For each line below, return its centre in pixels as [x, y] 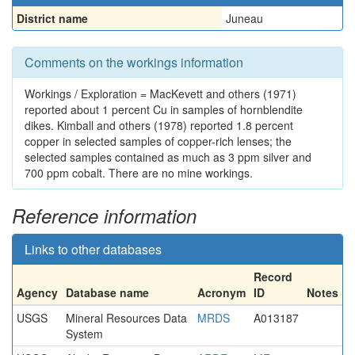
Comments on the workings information [134, 62]
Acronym [221, 292]
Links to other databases [93, 249]
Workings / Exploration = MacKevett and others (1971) [160, 94]
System [84, 334]
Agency [37, 292]
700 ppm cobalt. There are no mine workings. [139, 173]
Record [273, 277]
